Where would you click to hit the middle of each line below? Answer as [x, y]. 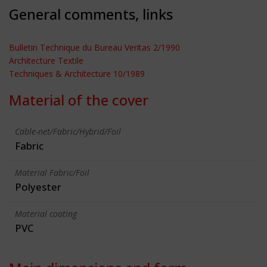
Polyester [38, 187]
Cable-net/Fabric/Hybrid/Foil [68, 131]
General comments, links [91, 14]
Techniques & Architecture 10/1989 [77, 73]
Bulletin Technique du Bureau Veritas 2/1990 [94, 47]
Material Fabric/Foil [52, 172]
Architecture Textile [46, 60]
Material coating [46, 213]
